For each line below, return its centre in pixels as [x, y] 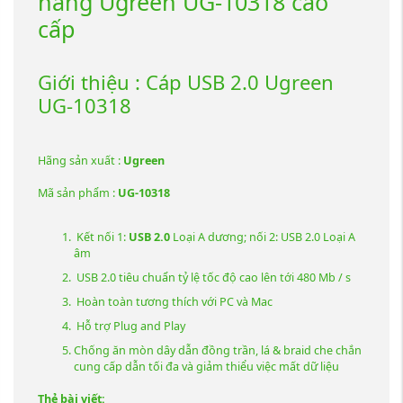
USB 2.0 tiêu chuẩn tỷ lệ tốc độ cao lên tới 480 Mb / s [212, 277]
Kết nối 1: [101, 237]
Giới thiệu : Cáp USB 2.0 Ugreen [186, 81]
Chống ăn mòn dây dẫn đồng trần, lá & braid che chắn [218, 350]
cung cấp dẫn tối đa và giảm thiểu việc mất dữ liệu [206, 366]
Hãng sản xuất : [81, 161]
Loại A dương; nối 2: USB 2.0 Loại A [263, 237]
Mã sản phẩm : [78, 193]
